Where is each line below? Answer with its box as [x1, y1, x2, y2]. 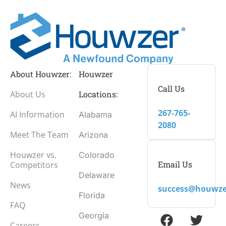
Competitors [10, 159, 58, 171]
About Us [10, 89, 45, 100]
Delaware [79, 170, 115, 181]
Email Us [158, 159, 192, 170]
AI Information [10, 109, 65, 121]
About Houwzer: [10, 69, 71, 80]
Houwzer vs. [10, 149, 56, 161]
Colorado [79, 150, 115, 160]
